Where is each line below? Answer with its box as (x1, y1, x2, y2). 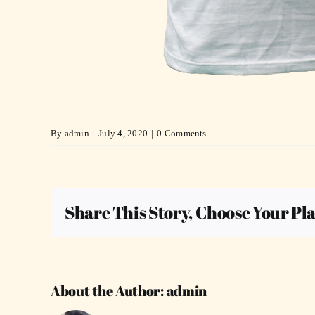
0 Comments (157, 128, 207, 139)
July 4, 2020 (98, 128, 148, 139)
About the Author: (51, 281, 167, 301)
